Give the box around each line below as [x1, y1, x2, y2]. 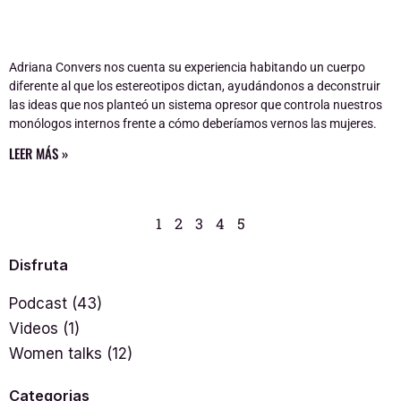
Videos [9, 319, 58, 337]
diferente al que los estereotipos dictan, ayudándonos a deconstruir [9, 78, 380, 93]
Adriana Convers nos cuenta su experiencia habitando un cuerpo [9, 59, 365, 74]
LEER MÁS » [9, 142, 68, 163]
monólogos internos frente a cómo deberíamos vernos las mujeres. [9, 115, 377, 131]
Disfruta [9, 255, 68, 274]
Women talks [9, 344, 102, 363]
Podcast [9, 294, 67, 312]
